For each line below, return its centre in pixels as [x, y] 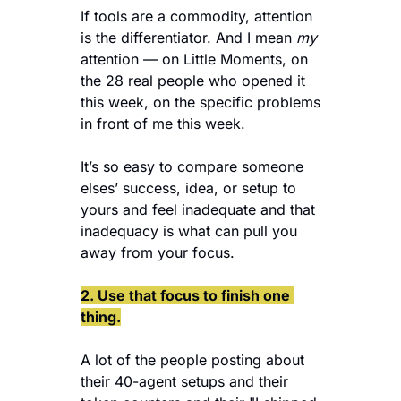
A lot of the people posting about [192, 359]
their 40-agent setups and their [184, 381]
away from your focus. [158, 252]
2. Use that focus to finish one [185, 295]
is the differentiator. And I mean [188, 37]
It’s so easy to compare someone [192, 166]
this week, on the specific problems [200, 102]
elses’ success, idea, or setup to [188, 188]
